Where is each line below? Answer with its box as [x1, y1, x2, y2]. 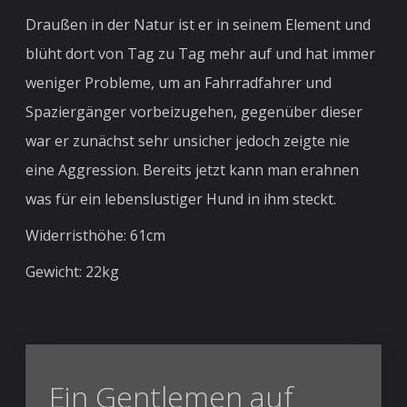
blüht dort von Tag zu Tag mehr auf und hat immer [25, 43, 376, 64]
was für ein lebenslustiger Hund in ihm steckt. [25, 188, 341, 209]
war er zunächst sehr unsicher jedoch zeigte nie [25, 130, 351, 151]
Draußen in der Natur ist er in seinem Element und [25, 14, 372, 35]
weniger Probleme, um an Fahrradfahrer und [25, 72, 333, 93]
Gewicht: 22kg [25, 261, 120, 282]
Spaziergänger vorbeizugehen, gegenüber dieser [25, 101, 363, 122]
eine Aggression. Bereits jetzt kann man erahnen [25, 159, 360, 180]
